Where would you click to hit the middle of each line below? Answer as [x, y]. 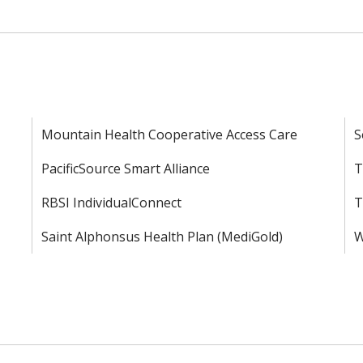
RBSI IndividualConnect [112, 203]
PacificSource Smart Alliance [126, 169]
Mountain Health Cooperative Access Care [170, 135]
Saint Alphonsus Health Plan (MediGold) [162, 237]
